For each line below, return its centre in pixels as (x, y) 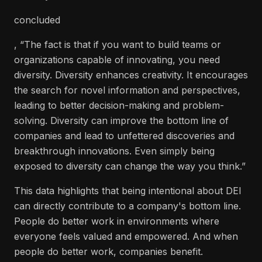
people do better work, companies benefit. (108, 251)
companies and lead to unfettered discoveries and (124, 136)
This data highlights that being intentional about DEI (128, 191)
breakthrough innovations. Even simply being (114, 151)
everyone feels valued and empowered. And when (126, 236)
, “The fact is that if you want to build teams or (118, 44)
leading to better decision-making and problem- (119, 105)
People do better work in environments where (117, 221)
